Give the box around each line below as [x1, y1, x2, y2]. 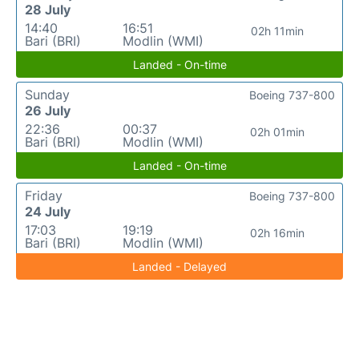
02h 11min [250, 24, 304, 38]
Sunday [25, 87, 70, 103]
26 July [25, 103, 71, 119]
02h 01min [249, 125, 305, 139]
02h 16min [249, 226, 305, 240]
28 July [25, 2, 71, 18]
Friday [25, 188, 63, 204]
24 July [25, 204, 71, 220]
